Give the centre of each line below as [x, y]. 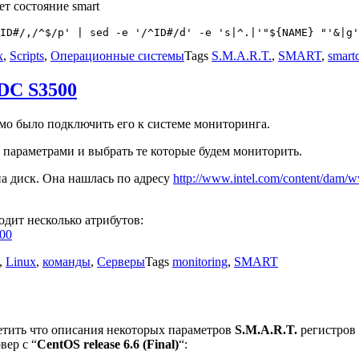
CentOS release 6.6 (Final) [108, 344]
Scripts [27, 55]
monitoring [200, 261]
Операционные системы [117, 55]
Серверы [121, 261]
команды [67, 261]
